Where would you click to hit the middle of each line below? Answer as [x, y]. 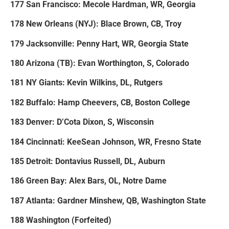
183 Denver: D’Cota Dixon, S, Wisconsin [82, 122]
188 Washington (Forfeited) [61, 220]
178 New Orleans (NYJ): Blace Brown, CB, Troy [96, 24]
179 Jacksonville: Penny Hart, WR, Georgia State [99, 43]
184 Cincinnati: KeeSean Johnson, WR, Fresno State [106, 142]
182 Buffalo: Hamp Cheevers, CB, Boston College [100, 102]
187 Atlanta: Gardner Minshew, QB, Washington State [108, 200]
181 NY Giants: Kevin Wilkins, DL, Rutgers [86, 83]
